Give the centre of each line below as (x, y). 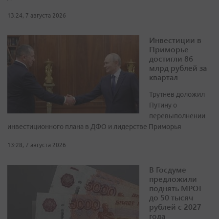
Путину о (163, 105)
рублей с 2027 (175, 207)
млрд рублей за (178, 68)
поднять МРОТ (176, 188)
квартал (164, 77)
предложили (173, 179)
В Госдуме (168, 170)
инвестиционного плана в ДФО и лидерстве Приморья (94, 127)
